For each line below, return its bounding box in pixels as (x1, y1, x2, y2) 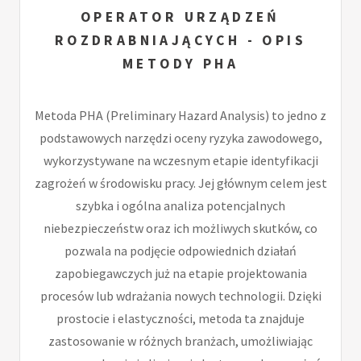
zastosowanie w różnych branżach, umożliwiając (48, 332, 313, 349)
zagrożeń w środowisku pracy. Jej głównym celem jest (34, 174, 327, 191)
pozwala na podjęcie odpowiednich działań (64, 242, 297, 259)
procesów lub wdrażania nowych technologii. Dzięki (39, 287, 322, 304)
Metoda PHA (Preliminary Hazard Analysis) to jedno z (35, 106, 326, 123)
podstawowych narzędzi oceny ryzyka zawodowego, (39, 129, 322, 146)
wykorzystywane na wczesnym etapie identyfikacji (43, 151, 318, 168)
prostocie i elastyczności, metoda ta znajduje (56, 309, 305, 326)
